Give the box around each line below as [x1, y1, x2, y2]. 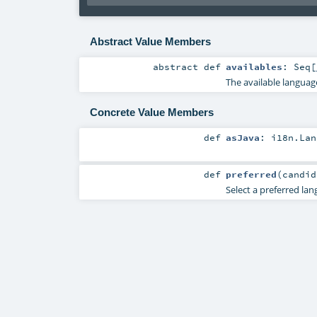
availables [225, 60, 282, 72]
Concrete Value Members [89, 106, 214, 119]
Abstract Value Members [89, 35, 211, 47]
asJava [225, 131, 260, 143]
